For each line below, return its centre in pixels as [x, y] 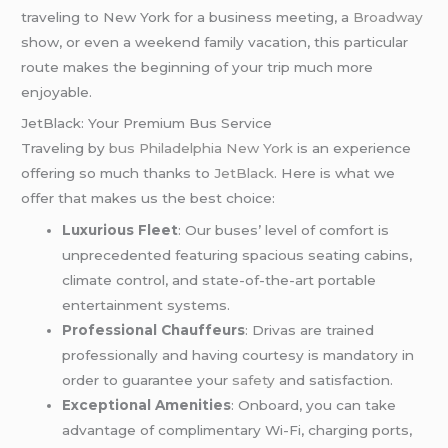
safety [254, 380]
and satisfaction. [334, 380]
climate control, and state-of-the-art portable [219, 280]
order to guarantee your [147, 380]
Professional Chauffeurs [154, 330]
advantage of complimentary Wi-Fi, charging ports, [237, 430]
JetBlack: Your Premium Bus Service [147, 123]
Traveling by [65, 148]
